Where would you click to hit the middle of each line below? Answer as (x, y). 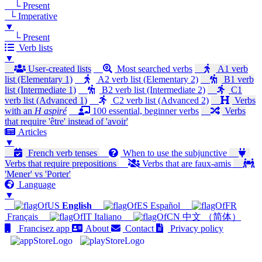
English (77, 206)
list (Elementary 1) (39, 80)
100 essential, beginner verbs (144, 111)
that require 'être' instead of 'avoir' (66, 122)
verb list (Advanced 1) (46, 101)
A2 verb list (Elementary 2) (147, 80)
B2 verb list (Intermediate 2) (152, 90)
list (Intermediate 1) (40, 90)
